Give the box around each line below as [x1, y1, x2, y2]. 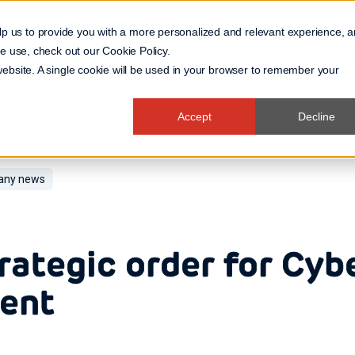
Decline [297, 110, 335, 124]
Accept [177, 110, 212, 124]
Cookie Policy [102, 44, 167, 57]
